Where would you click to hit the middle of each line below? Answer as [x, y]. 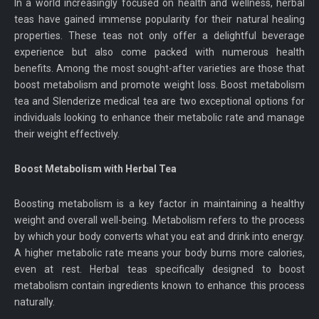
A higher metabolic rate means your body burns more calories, [159, 253]
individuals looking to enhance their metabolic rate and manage [159, 118]
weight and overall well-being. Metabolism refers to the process [159, 220]
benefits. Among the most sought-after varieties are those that [159, 69]
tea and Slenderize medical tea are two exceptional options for [159, 101]
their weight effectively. [67, 134]
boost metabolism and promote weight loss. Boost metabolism [159, 85]
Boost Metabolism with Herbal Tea [95, 169]
